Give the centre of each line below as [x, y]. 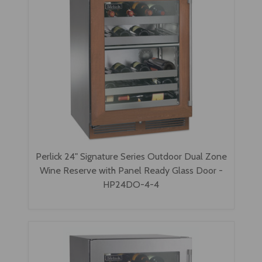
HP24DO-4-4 [131, 184]
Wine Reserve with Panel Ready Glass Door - [131, 170]
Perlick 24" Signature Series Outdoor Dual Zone [131, 156]
